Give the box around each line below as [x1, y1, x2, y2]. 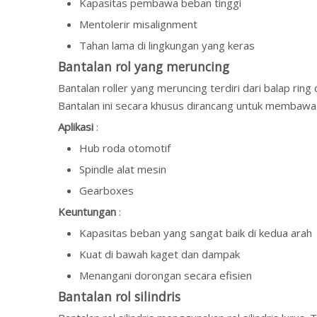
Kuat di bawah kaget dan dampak [79, 247, 240, 261]
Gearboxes [79, 183, 134, 197]
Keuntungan [58, 204, 119, 219]
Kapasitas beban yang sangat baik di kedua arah [79, 226, 312, 240]
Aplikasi [58, 120, 96, 134]
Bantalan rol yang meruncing [58, 58, 229, 75]
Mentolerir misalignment [79, 17, 197, 31]
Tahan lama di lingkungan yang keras [79, 38, 255, 52]
